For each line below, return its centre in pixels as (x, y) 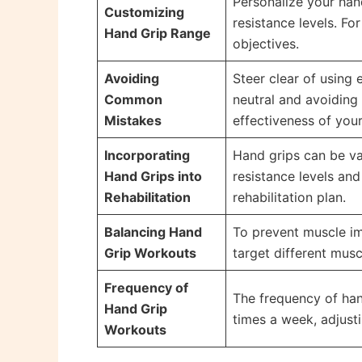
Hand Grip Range (158, 34)
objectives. (266, 44)
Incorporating (147, 156)
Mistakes (133, 121)
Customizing (144, 13)
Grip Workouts (150, 253)
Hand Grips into (153, 177)
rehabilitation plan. (289, 198)
